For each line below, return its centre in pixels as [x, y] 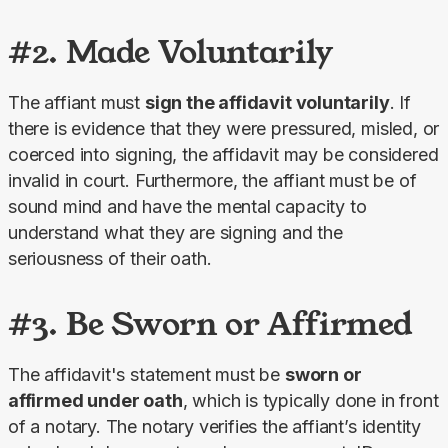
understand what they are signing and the [175, 232]
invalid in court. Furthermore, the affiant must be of [212, 180]
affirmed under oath [95, 400]
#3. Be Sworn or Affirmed [210, 323]
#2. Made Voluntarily [170, 51]
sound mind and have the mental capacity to [187, 206]
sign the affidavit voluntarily [267, 102]
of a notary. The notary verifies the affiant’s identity [215, 426]
